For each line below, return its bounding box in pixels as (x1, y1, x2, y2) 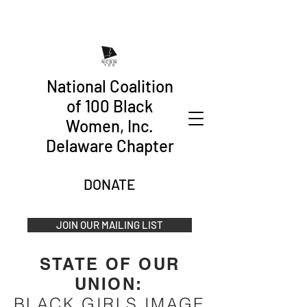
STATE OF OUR (39, 254, 180, 273)
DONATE (84, 175, 136, 193)
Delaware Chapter (45, 136, 174, 156)
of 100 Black (66, 96, 153, 116)
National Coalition (46, 76, 173, 96)
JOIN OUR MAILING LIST (56, 219, 163, 231)
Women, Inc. (66, 116, 153, 136)
